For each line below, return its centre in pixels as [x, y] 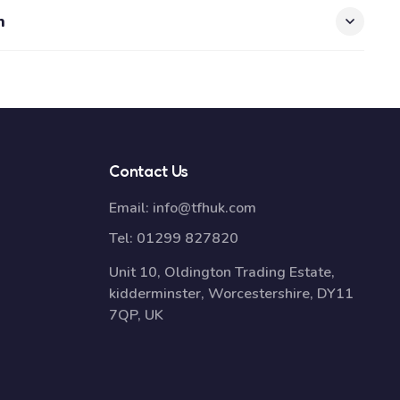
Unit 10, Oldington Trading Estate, [222, 272]
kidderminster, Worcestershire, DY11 [231, 294]
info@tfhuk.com [204, 208]
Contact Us [149, 171]
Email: [131, 208]
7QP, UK [136, 315]
